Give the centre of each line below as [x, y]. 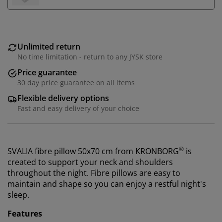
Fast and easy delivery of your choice [78, 109]
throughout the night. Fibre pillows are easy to [94, 173]
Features [27, 214]
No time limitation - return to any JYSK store [90, 57]
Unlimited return [49, 47]
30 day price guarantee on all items [76, 83]
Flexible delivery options [63, 98]
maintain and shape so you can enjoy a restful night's [107, 184]
